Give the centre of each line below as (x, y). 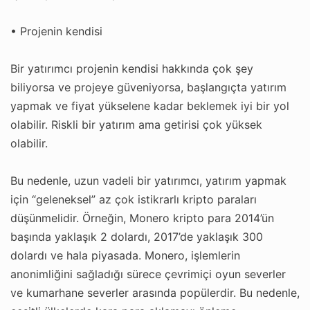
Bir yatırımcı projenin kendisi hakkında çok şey (132, 68)
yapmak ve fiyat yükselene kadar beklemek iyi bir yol (150, 106)
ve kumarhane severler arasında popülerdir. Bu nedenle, (155, 292)
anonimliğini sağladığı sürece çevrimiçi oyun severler (148, 274)
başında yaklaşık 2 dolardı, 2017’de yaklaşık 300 (137, 236)
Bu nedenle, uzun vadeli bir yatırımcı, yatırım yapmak (148, 180)
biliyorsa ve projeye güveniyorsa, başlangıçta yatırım (148, 87)
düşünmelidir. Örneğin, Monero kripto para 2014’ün (142, 218)
